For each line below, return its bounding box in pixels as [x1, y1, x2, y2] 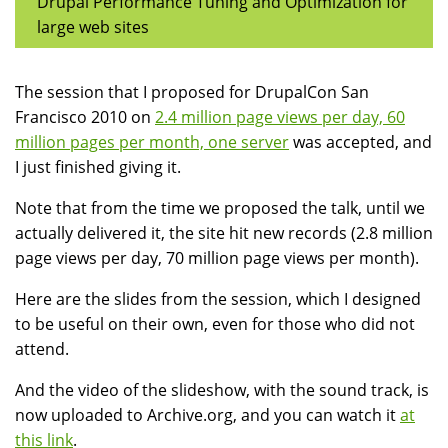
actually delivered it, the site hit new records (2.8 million [15, 222, 433, 245]
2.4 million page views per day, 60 [155, 106, 405, 129]
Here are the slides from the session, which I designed [15, 288, 421, 311]
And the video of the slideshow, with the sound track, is [15, 379, 429, 402]
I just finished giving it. [15, 156, 181, 179]
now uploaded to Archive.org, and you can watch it [15, 404, 400, 427]
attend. [15, 338, 69, 361]
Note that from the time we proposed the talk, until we [15, 197, 425, 220]
